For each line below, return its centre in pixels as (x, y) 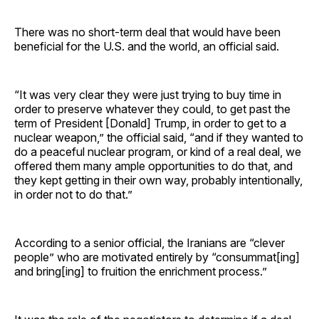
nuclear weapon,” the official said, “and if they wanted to (159, 137)
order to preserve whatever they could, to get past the (152, 109)
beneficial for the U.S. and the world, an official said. (147, 46)
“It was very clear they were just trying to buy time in (148, 94)
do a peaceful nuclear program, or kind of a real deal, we (158, 151)
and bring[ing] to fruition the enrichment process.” (141, 271)
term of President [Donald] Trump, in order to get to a (150, 123)
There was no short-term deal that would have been (147, 32)
